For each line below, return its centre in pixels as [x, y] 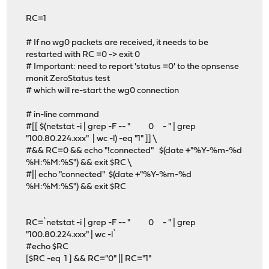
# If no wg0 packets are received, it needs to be [117, 43]
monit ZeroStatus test [68, 79]
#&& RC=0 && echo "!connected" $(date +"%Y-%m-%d [134, 151]
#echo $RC [47, 247]
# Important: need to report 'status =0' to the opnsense [133, 67]
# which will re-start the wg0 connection [103, 91]
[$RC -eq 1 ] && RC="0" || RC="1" [89, 259]
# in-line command [63, 115]
